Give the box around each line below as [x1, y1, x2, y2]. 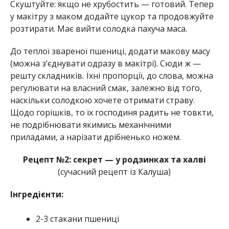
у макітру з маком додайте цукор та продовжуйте [10, 11, 214, 22]
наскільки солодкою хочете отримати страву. [10, 95, 195, 106]
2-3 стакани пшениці [35, 213, 119, 225]
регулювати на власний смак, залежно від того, [10, 82, 202, 94]
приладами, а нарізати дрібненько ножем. [10, 131, 181, 143]
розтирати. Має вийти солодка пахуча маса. [10, 23, 187, 35]
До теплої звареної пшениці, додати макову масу [10, 45, 210, 57]
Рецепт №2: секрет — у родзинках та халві [22, 154, 206, 166]
